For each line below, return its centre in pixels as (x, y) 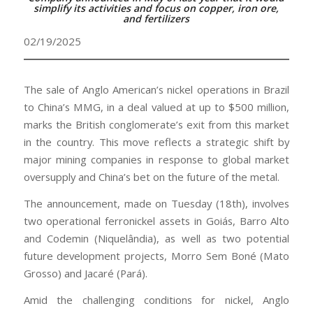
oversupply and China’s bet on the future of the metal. (151, 177)
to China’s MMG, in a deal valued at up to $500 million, (156, 107)
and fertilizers (156, 19)
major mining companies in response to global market (156, 160)
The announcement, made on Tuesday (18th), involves (156, 204)
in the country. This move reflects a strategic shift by (156, 142)
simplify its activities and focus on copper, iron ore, (156, 8)
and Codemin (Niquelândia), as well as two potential (156, 239)
